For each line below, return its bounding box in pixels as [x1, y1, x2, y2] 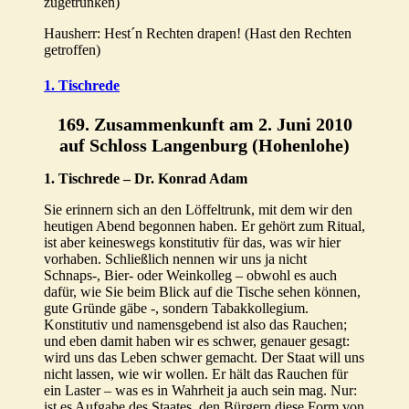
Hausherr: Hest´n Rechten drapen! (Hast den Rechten [44, 26, 351, 42]
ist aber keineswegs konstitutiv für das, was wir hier [44, 235, 341, 251]
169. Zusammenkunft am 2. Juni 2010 [57, 113, 352, 134]
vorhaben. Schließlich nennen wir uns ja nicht [44, 251, 307, 267]
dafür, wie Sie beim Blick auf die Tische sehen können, [44, 284, 361, 300]
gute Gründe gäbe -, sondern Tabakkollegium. [44, 300, 309, 317]
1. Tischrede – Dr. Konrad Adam [44, 171, 247, 187]
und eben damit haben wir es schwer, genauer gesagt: [44, 333, 350, 350]
